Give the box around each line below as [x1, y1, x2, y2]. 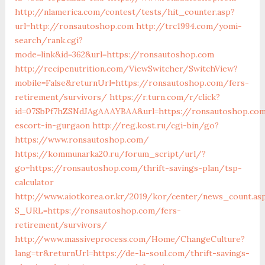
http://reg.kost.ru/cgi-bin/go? [92, 119, 219, 131]
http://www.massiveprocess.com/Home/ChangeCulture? [14, 233, 245, 244]
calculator [14, 176, 54, 188]
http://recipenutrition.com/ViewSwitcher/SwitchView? [14, 63, 238, 74]
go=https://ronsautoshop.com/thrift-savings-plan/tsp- [14, 162, 242, 173]
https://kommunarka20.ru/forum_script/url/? [14, 148, 206, 159]
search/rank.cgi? [14, 34, 83, 46]
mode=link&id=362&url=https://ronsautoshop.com [14, 49, 214, 60]
